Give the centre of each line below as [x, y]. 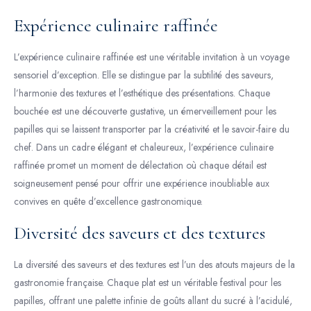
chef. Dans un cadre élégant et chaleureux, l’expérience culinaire [144, 147]
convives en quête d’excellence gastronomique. [108, 201]
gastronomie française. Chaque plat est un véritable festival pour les [148, 283]
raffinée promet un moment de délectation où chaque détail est [140, 165]
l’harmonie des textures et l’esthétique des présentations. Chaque [142, 93]
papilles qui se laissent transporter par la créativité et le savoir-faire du [152, 129]
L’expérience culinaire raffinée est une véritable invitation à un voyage [152, 57]
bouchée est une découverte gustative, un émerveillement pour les [145, 111]
